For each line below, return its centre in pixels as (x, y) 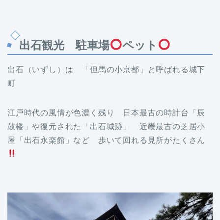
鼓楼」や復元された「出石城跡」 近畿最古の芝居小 (107, 126)
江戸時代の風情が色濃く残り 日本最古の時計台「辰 (107, 112)
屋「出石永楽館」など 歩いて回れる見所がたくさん (107, 140)
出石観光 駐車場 (64, 45)
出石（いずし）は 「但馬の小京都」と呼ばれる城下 (107, 69)
